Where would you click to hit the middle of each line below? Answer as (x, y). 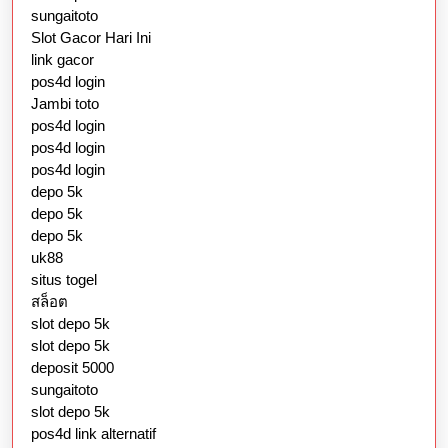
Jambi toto (65, 103)
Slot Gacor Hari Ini (91, 37)
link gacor (62, 59)
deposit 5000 (72, 367)
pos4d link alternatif (93, 433)
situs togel (64, 279)
